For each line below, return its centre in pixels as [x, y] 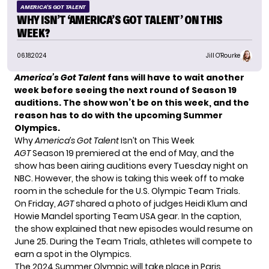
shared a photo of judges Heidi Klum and [161, 203]
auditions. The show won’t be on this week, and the [132, 102]
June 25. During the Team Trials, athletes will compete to [133, 241]
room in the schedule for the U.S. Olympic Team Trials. [127, 191]
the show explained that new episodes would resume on [134, 228]
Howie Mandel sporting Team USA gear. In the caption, [128, 216]
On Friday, [36, 203]
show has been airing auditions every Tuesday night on [131, 165]
